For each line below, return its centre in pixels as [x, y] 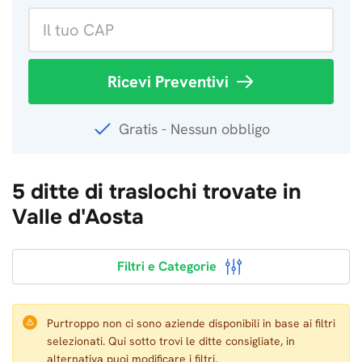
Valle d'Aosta [78, 217]
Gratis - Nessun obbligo [194, 129]
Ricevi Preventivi [168, 82]
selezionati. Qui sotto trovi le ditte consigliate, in [171, 341]
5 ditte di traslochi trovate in [157, 192]
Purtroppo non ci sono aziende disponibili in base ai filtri [191, 323]
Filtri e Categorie [166, 266]
